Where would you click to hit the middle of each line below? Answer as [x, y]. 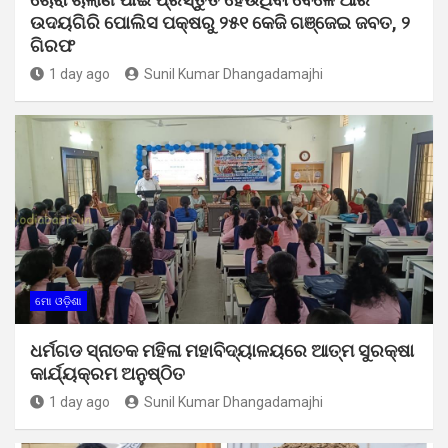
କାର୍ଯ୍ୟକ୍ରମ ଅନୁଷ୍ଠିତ [107, 373]
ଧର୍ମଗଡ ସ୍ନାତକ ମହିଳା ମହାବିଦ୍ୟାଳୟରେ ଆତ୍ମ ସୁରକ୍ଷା [222, 350]
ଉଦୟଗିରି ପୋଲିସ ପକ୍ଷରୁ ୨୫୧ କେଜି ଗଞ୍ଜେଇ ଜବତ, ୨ [220, 22]
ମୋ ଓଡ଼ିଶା [58, 301]
